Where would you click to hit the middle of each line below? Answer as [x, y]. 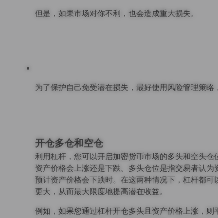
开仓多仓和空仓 [69, 143]
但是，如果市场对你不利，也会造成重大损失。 [117, 13]
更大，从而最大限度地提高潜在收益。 [101, 191]
